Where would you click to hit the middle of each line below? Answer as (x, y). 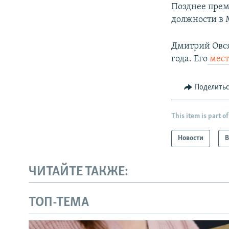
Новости (191, 138)
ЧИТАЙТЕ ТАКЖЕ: (78, 172)
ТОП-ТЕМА (59, 203)
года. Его (190, 59)
